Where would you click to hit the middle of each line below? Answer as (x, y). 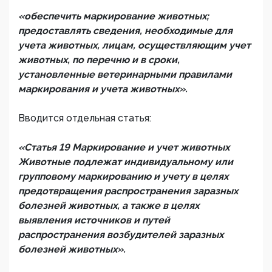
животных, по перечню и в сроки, (99, 60)
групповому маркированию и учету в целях (123, 176)
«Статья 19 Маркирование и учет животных (124, 147)
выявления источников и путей (94, 220)
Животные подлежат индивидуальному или (126, 162)
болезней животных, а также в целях (109, 206)
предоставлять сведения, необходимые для (125, 31)
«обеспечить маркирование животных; (114, 16)
